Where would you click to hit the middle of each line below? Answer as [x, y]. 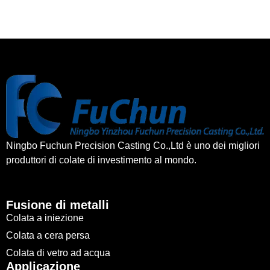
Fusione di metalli [58, 205]
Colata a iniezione [45, 218]
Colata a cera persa [48, 236]
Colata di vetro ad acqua [58, 253]
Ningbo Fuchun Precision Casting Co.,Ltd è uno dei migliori [133, 145]
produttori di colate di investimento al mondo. [101, 160]
